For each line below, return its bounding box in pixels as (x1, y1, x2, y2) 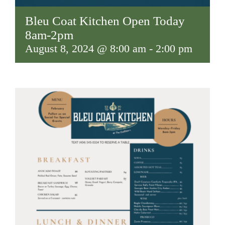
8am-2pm (25, 31, 73, 45)
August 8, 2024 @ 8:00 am (25, 45, 146, 58)
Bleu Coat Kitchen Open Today (25, 17, 185, 31)
